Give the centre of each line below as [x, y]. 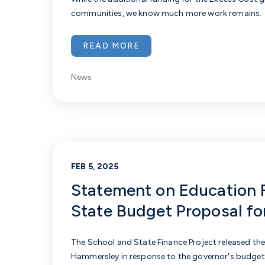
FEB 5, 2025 [95, 167]
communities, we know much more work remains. [167, 13]
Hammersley [95, 256]
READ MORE [112, 46]
